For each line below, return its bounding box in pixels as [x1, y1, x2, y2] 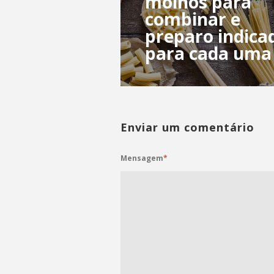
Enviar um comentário [120, 120, 254, 135]
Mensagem [120, 153, 163, 164]
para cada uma [145, 42, 272, 65]
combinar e [145, 7, 240, 31]
